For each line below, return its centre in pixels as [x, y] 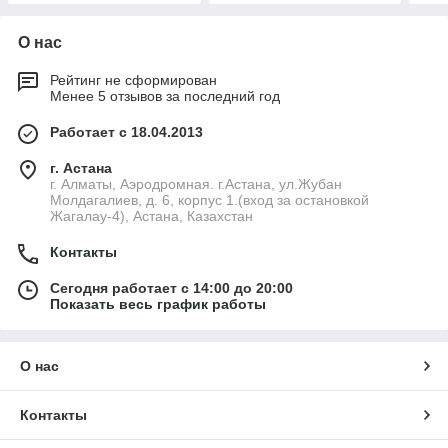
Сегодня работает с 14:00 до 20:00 [171, 288]
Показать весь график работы [158, 304]
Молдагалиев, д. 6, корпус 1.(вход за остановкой [209, 200]
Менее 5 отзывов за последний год [165, 96]
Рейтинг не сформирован [133, 80]
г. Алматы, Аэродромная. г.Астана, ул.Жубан [196, 184]
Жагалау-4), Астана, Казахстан [151, 216]
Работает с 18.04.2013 [126, 132]
